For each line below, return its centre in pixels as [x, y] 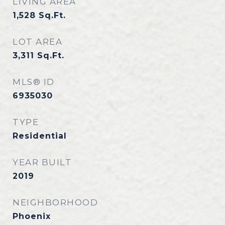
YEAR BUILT [42, 162]
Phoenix [32, 216]
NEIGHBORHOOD [55, 202]
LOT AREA [37, 42]
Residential [40, 136]
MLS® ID [34, 82]
